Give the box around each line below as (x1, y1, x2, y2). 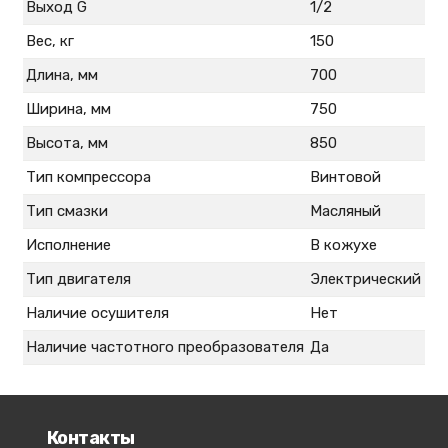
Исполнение (25, 236, 111, 254)
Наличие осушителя (25, 304, 169, 322)
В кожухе (309, 236, 377, 254)
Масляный (309, 202, 381, 220)
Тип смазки (25, 202, 108, 220)
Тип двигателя (25, 270, 131, 288)
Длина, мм (25, 66, 98, 84)
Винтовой (309, 168, 381, 186)
